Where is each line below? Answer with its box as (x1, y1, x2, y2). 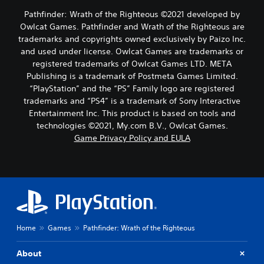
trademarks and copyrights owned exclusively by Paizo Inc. (18, 33, 246, 44)
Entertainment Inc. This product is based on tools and (28, 107, 236, 118)
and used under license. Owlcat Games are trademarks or (21, 45, 243, 57)
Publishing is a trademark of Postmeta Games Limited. (26, 70, 238, 81)
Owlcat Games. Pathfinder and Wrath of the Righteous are (19, 21, 245, 32)
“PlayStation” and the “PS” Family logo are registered (29, 82, 235, 94)
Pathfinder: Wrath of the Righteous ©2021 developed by (24, 8, 240, 19)
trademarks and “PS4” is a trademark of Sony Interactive (24, 95, 240, 106)
